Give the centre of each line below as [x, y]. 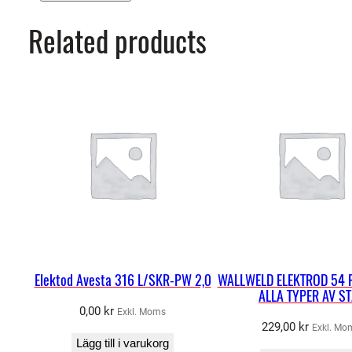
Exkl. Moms [141, 312]
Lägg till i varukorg [123, 343]
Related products [117, 41]
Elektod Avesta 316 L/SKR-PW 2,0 [123, 280]
